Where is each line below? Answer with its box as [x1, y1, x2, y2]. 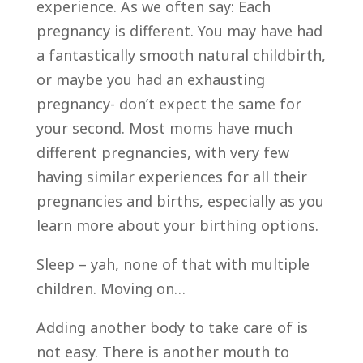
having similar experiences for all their [36, 166, 307, 186]
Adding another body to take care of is [36, 317, 308, 337]
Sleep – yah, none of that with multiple [36, 254, 310, 274]
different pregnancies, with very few [36, 142, 289, 162]
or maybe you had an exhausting [36, 69, 265, 89]
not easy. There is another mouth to [36, 341, 289, 361]
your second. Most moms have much [36, 117, 293, 138]
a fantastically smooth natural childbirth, [36, 45, 326, 65]
